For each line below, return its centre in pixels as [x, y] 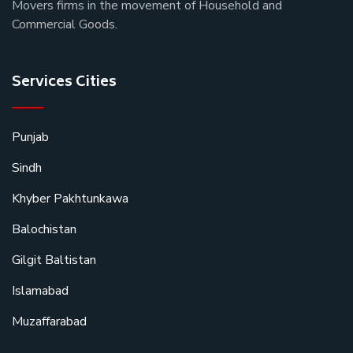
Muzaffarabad [49, 322]
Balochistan [44, 230]
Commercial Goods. [65, 25]
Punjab [30, 137]
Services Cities [64, 83]
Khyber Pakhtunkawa [70, 199]
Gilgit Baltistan [54, 260]
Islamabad [40, 291]
